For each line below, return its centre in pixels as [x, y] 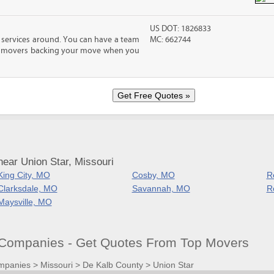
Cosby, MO [153, 175]
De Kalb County [113, 265]
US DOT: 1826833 [181, 29]
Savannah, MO [161, 188]
